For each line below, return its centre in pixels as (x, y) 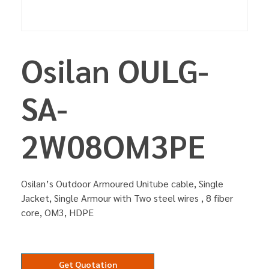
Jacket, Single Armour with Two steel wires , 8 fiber (127, 198)
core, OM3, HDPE (57, 213)
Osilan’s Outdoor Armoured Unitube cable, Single (122, 184)
